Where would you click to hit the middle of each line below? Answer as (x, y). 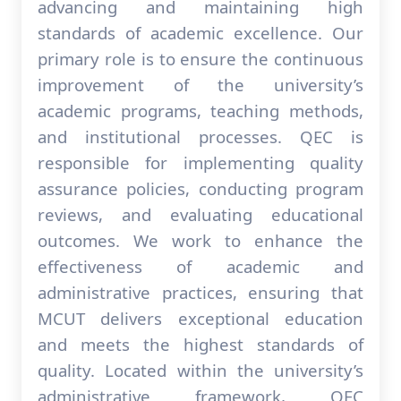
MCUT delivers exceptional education (200, 318)
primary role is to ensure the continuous (200, 59)
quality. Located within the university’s (200, 370)
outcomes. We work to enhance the (200, 240)
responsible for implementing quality (200, 162)
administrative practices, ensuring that (200, 292)
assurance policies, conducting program (200, 188)
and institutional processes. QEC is (200, 137)
